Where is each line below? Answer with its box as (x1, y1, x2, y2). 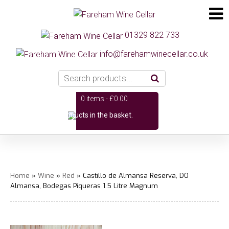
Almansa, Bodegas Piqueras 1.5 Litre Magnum (10, 181, 158, 190)
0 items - (81, 94, 109, 103)
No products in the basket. (49, 110, 133, 119)
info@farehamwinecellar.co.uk (100, 49, 208, 59)
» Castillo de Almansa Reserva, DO (75, 171, 189, 180)
